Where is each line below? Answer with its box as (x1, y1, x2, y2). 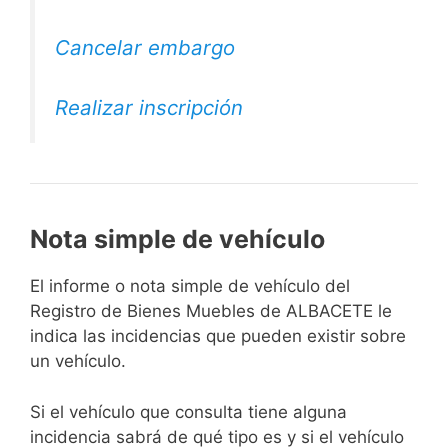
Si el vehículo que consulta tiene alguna (30, 401, 347, 422)
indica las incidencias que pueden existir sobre (30, 326, 406, 347)
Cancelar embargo (55, 34, 235, 60)
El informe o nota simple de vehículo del (30, 276, 350, 297)
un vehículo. (30, 351, 126, 372)
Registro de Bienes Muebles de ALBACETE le (30, 301, 392, 322)
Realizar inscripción (55, 95, 243, 121)
